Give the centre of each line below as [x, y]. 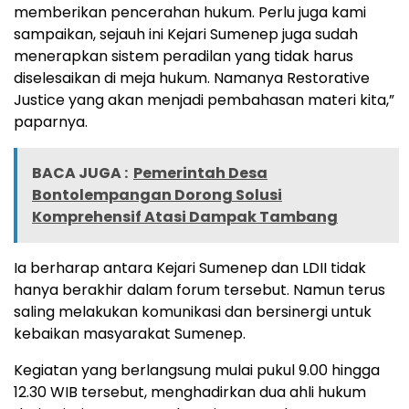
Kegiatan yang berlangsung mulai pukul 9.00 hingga [197, 370]
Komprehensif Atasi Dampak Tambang [185, 216]
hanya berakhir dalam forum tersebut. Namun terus [199, 289]
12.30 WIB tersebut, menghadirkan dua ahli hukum [190, 392]
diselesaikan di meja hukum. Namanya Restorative [192, 78]
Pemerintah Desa [200, 173]
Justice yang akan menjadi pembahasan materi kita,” [204, 100]
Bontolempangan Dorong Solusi [157, 194]
